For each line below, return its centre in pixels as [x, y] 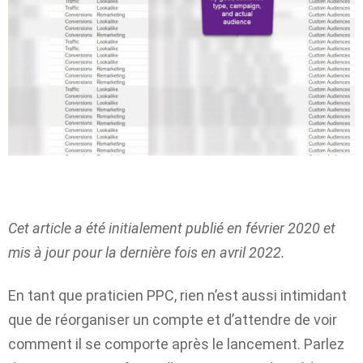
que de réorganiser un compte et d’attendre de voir [173, 319]
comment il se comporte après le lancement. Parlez [176, 344]
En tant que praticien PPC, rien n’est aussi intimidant [177, 295]
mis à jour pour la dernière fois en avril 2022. [147, 253]
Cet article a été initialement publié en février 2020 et [172, 228]
